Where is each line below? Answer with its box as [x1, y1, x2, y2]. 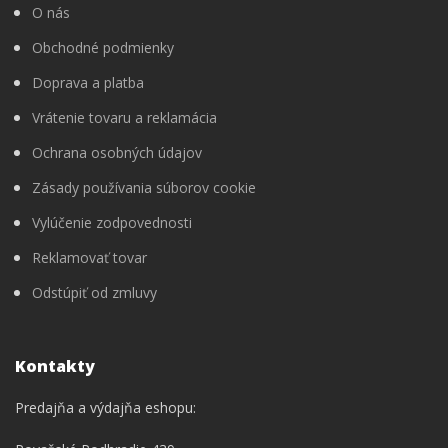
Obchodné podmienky [32, 38, 174, 57]
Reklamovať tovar [32, 248, 147, 267]
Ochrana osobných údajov [32, 143, 202, 162]
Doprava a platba [32, 73, 144, 92]
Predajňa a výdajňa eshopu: [15, 398, 196, 417]
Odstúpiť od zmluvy [32, 283, 157, 302]
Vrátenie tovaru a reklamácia [32, 108, 217, 127]
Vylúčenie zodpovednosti [32, 213, 192, 232]
